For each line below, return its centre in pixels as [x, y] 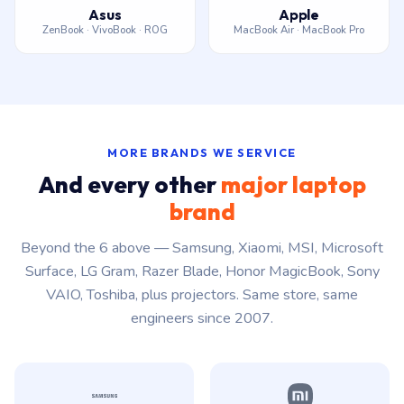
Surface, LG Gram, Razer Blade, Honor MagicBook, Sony [202, 271]
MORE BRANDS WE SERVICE [202, 152]
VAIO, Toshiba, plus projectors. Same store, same [202, 295]
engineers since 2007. [202, 318]
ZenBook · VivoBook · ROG [105, 30]
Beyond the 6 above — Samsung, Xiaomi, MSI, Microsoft [202, 248]
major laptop [294, 184]
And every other [129, 184]
